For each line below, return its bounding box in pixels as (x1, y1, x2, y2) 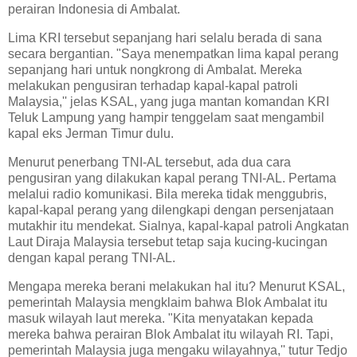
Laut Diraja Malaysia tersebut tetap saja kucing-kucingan (8, 234, 328, 249)
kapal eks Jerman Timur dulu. (8, 127, 174, 141)
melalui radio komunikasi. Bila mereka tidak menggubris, (8, 186, 327, 201)
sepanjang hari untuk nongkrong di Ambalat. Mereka (8, 63, 302, 77)
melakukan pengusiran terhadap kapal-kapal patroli (8, 79, 298, 93)
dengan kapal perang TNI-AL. (8, 250, 175, 265)
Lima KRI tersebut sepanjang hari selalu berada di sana (8, 31, 322, 45)
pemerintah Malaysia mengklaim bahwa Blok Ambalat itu (8, 295, 328, 309)
